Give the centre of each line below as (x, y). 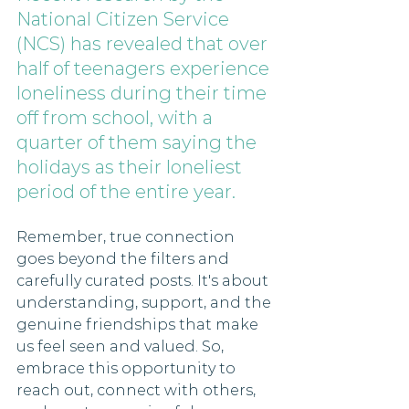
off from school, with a (117, 118)
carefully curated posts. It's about (144, 281)
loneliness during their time (144, 94)
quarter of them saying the (139, 143)
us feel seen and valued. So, (122, 347)
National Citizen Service (125, 20)
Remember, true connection (127, 237)
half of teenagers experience (145, 69)
